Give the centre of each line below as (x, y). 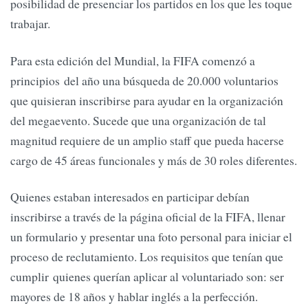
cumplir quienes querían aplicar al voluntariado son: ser (147, 277)
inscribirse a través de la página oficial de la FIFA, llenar (148, 217)
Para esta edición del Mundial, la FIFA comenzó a (133, 60)
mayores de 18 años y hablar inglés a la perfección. (134, 297)
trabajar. (32, 24)
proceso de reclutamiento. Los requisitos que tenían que (147, 257)
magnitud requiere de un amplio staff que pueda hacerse (147, 140)
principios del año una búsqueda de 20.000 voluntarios (144, 80)
